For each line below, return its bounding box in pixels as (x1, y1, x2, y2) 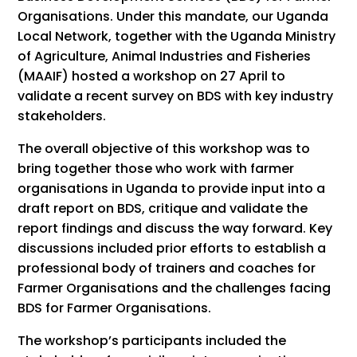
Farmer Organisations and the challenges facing (18, 279, 331, 297)
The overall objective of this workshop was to (18, 139, 311, 158)
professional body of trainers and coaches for (18, 259, 316, 277)
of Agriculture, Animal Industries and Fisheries (18, 47, 312, 65)
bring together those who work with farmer (18, 159, 295, 178)
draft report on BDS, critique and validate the (18, 199, 308, 218)
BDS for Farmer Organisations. (18, 299, 212, 317)
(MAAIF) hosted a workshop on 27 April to (18, 67, 286, 85)
